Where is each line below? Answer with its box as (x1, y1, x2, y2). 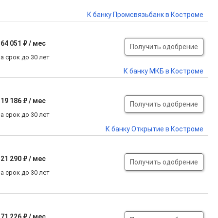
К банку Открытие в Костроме (106, 125, 203, 133)
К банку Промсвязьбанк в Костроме (87, 11, 203, 18)
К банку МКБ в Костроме (124, 67, 203, 75)
